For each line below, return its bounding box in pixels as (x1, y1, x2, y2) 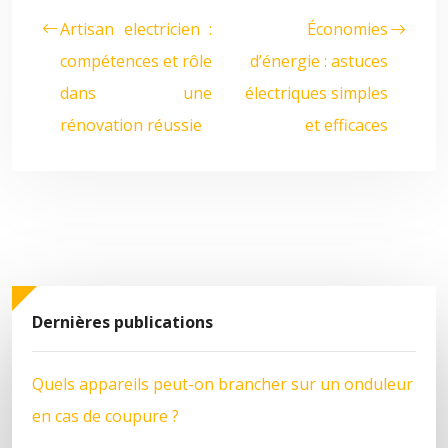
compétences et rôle (60, 50, 212, 72)
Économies (307, 18, 388, 40)
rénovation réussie (60, 114, 202, 136)
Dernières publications (32, 311, 213, 333)
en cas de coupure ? (32, 404, 179, 427)
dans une (60, 82, 212, 104)
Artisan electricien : (60, 18, 212, 40)
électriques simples (245, 82, 388, 104)
